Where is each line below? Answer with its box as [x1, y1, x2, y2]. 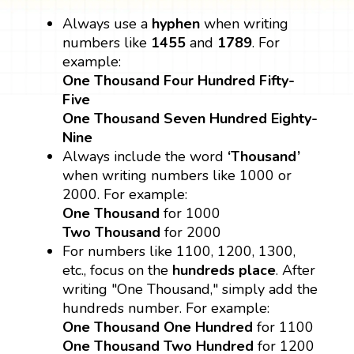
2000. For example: [62, 184, 188, 204]
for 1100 [253, 317, 314, 337]
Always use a [62, 13, 153, 33]
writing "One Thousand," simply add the [62, 279, 318, 299]
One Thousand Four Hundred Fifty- [62, 70, 296, 90]
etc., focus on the [62, 260, 173, 280]
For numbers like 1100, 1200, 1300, [62, 241, 296, 261]
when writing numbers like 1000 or [62, 165, 292, 185]
